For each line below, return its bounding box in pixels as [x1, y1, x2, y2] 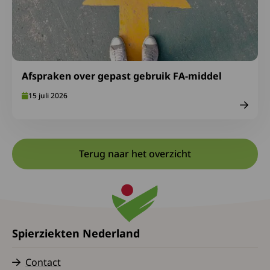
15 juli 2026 [28, 90, 67, 101]
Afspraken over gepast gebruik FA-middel [22, 69, 222, 83]
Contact [25, 255, 61, 269]
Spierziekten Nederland [12, 225, 140, 240]
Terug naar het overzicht [79, 146, 191, 160]
